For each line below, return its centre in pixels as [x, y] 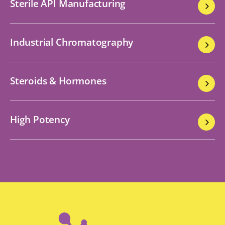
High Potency [40, 119]
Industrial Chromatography [72, 42]
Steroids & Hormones [58, 80]
